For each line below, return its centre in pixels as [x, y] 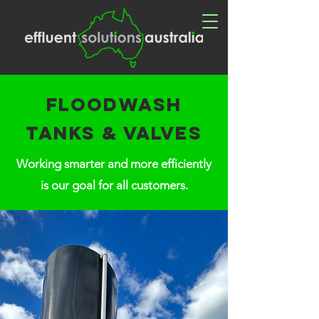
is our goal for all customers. [114, 185]
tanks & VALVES [114, 133]
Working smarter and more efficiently [114, 164]
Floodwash [114, 104]
